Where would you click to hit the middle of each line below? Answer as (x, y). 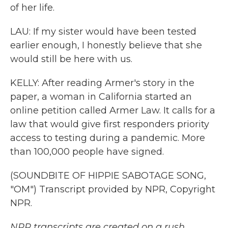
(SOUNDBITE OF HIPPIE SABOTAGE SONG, (108, 176)
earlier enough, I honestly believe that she (106, 45)
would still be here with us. (71, 59)
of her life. (32, 8)
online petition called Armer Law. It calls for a (113, 110)
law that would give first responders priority (110, 124)
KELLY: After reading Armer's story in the (102, 83)
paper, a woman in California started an (101, 97)
